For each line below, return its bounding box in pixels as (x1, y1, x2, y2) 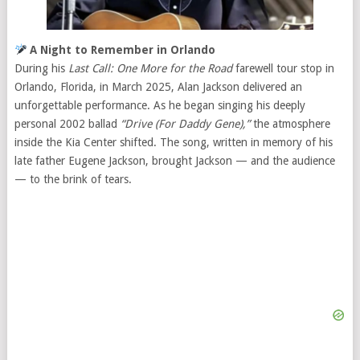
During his (14, 61, 68, 75)
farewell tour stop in (231, 61, 334, 75)
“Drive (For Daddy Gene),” (120, 117, 250, 130)
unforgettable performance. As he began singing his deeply (14, 98, 305, 112)
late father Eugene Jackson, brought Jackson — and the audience (14, 153, 335, 167)
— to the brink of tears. (14, 172, 132, 186)
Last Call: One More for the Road (67, 61, 232, 75)
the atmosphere (249, 117, 330, 130)
